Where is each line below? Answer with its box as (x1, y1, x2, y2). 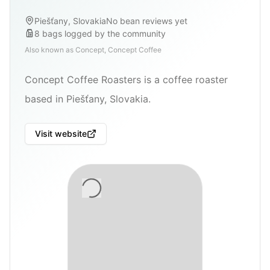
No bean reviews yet (106, 15, 187, 26)
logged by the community (64, 28, 166, 39)
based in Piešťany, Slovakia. (25, 92, 151, 105)
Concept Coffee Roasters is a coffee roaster (25, 73, 228, 86)
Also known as (25, 45, 75, 54)
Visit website (35, 128, 87, 139)
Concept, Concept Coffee (75, 45, 162, 54)
